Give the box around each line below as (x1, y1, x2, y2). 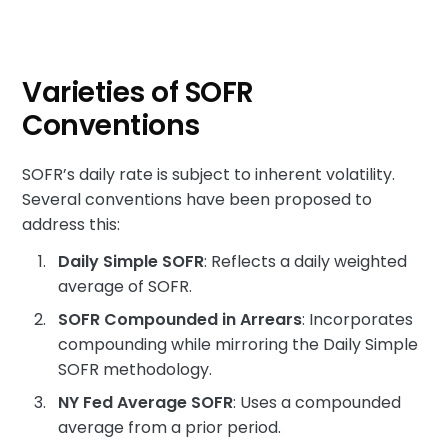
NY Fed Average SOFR (58, 391, 234, 414)
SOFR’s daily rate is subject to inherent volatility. (22, 163, 396, 186)
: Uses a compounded (233, 391, 402, 414)
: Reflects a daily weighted (204, 250, 408, 273)
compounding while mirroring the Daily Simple (58, 333, 419, 356)
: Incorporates (302, 308, 414, 331)
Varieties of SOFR (22, 73, 254, 112)
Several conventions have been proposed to (22, 188, 373, 211)
